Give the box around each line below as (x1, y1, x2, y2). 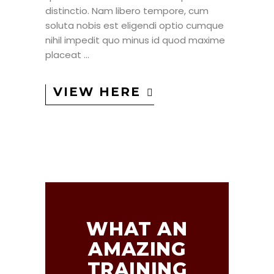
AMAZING (88, 237, 186, 261)
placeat (45, 48, 84, 62)
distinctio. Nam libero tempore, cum (45, 4, 209, 18)
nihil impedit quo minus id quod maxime (45, 34, 225, 47)
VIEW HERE (53, 84, 141, 99)
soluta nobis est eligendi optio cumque (45, 19, 224, 32)
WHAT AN (86, 217, 188, 240)
